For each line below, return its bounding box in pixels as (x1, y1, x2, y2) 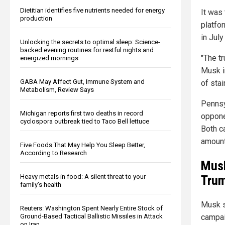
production (20, 14, 52, 22)
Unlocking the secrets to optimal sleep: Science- (20, 38, 160, 46)
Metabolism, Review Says (20, 85, 94, 93)
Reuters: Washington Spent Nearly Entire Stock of (20, 204, 163, 212)
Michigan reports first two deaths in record (20, 109, 143, 117)
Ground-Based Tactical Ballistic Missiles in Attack (20, 212, 163, 220)
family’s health (20, 180, 61, 188)
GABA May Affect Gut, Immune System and (20, 77, 145, 85)
